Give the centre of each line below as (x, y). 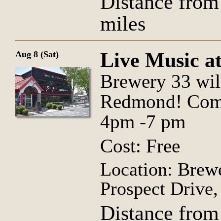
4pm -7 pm (143, 122)
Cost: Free (140, 146)
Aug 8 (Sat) (37, 54)
